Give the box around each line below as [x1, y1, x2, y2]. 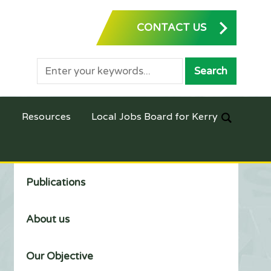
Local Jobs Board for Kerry [91, 110, 218, 123]
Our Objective [26, 250, 94, 263]
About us [26, 213, 70, 226]
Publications [26, 176, 86, 189]
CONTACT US [137, 21, 206, 34]
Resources [21, 110, 71, 123]
